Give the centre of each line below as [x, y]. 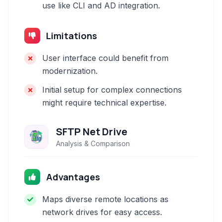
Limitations [72, 36]
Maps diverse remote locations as [105, 199]
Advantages [73, 177]
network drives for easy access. [102, 212]
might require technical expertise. [104, 103]
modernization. [70, 71]
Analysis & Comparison [93, 143]
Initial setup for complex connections [112, 90]
